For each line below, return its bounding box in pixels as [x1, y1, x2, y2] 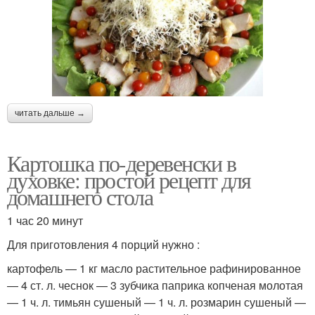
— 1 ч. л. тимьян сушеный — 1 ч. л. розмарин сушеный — [7, 294, 306, 311]
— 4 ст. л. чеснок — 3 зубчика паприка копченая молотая [7, 277, 303, 294]
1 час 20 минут [7, 212, 83, 229]
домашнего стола [7, 181, 153, 212]
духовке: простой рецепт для [7, 165, 251, 195]
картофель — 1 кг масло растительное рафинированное [7, 260, 301, 277]
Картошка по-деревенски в [7, 148, 236, 179]
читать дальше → [15, 108, 85, 119]
